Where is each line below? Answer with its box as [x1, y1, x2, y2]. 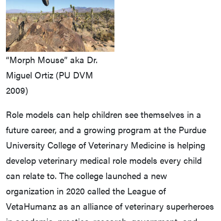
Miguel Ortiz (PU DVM [6, 69, 93, 81]
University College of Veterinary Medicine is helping [6, 139, 205, 151]
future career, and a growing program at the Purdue [6, 123, 206, 136]
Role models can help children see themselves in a [6, 108, 201, 121]
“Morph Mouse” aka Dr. [6, 53, 98, 66]
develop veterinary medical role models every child [6, 154, 202, 167]
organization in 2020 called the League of [6, 184, 166, 197]
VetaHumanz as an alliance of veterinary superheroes [6, 200, 214, 213]
